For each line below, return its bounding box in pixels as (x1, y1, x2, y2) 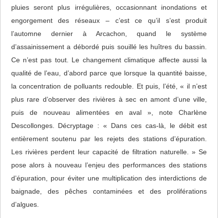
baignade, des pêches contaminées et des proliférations (11, 187, 207, 196)
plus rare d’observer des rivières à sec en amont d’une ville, (11, 95, 207, 104)
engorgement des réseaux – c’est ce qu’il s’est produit (11, 17, 207, 25)
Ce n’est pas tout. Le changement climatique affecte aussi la (11, 56, 207, 64)
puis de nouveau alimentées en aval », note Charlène (11, 109, 207, 117)
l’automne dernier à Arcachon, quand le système (11, 30, 207, 38)
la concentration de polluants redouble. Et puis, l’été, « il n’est (11, 82, 207, 91)
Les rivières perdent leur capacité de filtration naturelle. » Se (11, 148, 207, 156)
